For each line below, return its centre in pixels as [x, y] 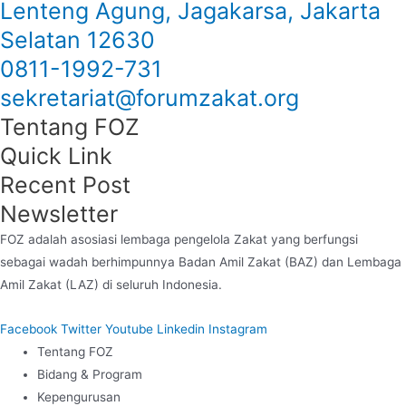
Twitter [81, 329]
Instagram [238, 329]
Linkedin [181, 329]
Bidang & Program [90, 375]
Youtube [129, 329]
